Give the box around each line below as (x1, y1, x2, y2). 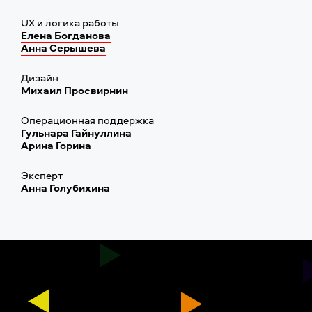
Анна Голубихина (21, 180, 110, 195)
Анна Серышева (21, 40, 106, 55)
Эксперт (21, 168, 63, 182)
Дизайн (21, 70, 58, 85)
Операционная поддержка (21, 113, 154, 127)
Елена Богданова (21, 28, 111, 42)
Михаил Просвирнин (21, 83, 128, 97)
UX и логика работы (21, 15, 119, 30)
